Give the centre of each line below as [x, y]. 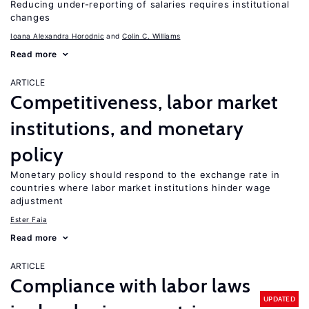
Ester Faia [29, 219]
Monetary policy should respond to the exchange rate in [145, 175]
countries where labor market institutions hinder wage [141, 188]
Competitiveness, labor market [144, 102]
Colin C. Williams [151, 36]
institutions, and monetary [127, 128]
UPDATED [279, 299]
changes [30, 17]
